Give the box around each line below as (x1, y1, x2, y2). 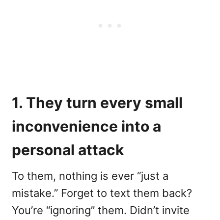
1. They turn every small (12, 94, 183, 112)
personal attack (12, 141, 124, 159)
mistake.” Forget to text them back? (12, 187, 192, 200)
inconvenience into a (12, 117, 161, 136)
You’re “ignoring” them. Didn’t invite (12, 204, 190, 217)
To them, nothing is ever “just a (12, 169, 168, 183)
